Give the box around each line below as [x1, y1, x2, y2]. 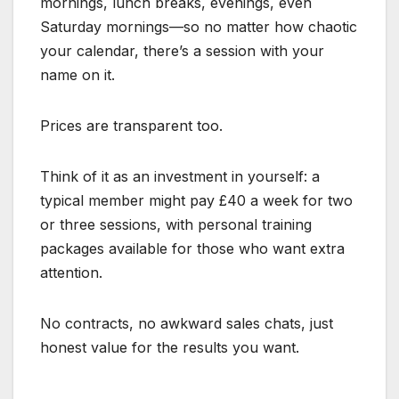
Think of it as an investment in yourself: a [40, 167, 320, 186]
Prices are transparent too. [40, 117, 223, 135]
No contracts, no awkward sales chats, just [40, 314, 333, 333]
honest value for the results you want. [40, 338, 299, 357]
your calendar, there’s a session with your [40, 42, 324, 61]
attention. [40, 264, 102, 282]
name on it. [40, 66, 115, 85]
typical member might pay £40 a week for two [40, 191, 353, 210]
